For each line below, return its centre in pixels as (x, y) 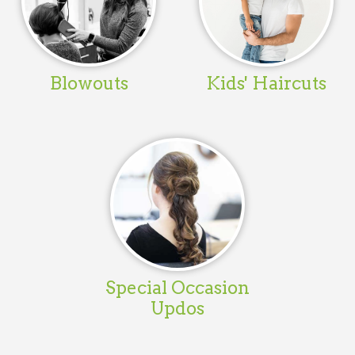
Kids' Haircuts (266, 83)
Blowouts (89, 83)
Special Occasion (177, 287)
